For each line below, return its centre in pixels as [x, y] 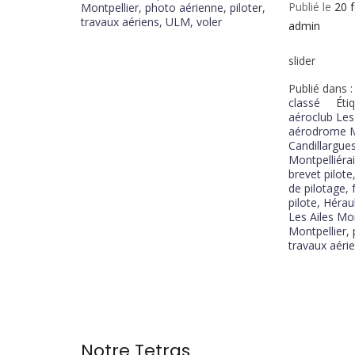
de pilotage [317, 189]
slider [302, 61]
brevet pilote [321, 174]
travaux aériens [120, 22]
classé [305, 103]
